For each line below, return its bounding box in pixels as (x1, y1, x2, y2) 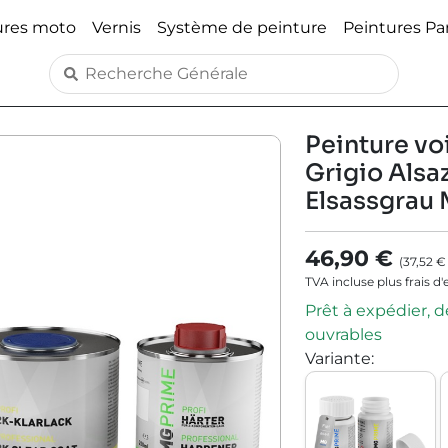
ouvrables (304, 325, 382, 344)
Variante (304, 349, 371, 368)
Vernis (92, 17, 141, 37)
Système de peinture (157, 17, 327, 37)
